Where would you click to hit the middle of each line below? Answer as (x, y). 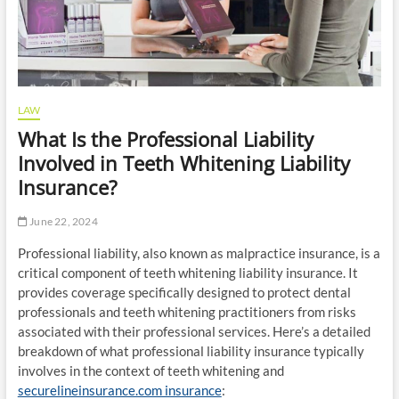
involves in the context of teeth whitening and (151, 370)
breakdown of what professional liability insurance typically (191, 350)
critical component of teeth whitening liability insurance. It (187, 272)
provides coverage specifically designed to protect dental (184, 292)
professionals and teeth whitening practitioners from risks (187, 311)
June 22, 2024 (62, 221)
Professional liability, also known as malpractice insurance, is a (199, 252)
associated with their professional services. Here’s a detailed (194, 331)
